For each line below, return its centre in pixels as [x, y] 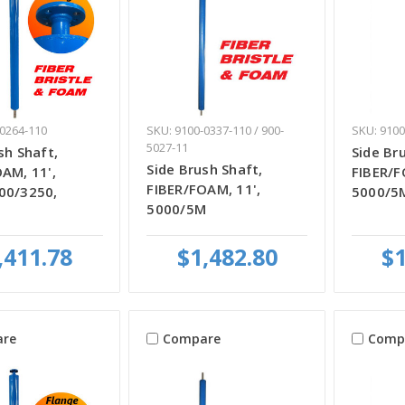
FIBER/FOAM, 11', [204, 188]
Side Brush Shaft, [205, 169]
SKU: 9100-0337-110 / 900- [216, 130]
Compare [192, 339]
